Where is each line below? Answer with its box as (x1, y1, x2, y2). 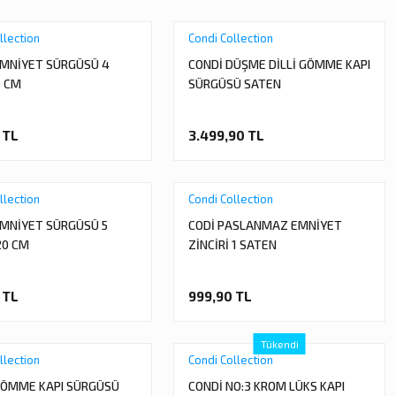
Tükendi (260, 338, 299, 350)
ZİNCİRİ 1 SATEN (188, 237, 277, 252)
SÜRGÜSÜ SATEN (188, 76, 281, 91)
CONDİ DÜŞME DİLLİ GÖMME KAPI (188, 57, 370, 72)
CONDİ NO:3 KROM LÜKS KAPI (188, 378, 345, 393)
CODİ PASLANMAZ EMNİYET (188, 217, 342, 232)
